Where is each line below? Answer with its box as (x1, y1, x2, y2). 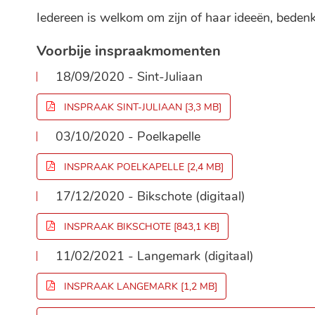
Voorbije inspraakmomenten (37, 41, 221, 60)
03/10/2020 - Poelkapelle (56, 128, 200, 145)
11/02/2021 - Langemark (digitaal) (56, 247, 254, 264)
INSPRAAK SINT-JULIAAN (64, 101, 182, 114)
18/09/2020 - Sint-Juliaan (56, 68, 202, 85)
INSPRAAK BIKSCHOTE (64, 220, 171, 233)
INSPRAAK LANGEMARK (64, 280, 178, 293)
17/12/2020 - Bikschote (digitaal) (56, 188, 245, 205)
